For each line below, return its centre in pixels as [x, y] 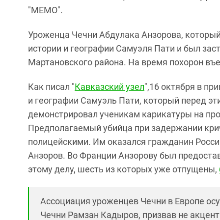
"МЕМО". [45, 10]
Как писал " [51, 87]
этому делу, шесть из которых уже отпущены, [124, 169]
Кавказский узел [110, 87]
